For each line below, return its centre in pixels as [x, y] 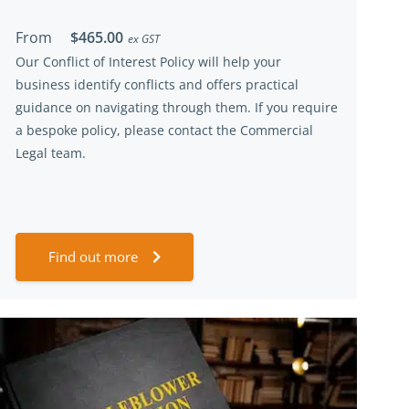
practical [270, 84]
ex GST [144, 39]
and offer [207, 84]
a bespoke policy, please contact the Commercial [164, 130]
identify [97, 84]
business [45, 84]
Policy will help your [219, 62]
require [315, 107]
